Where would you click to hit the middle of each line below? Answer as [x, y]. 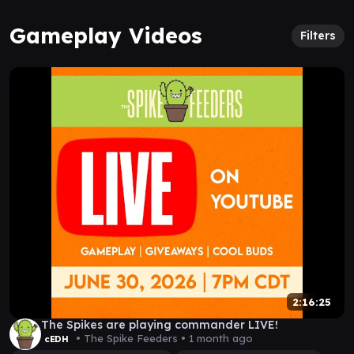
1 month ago [220, 338]
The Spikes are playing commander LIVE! [160, 325]
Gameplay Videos [106, 36]
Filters [318, 35]
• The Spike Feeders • [130, 338]
